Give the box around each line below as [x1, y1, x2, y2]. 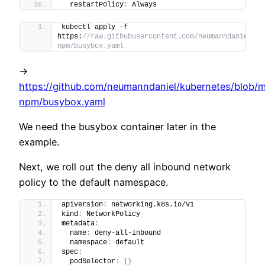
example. [19, 135, 59, 148]
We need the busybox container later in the [19, 120, 216, 132]
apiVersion [62, 201, 103, 209]
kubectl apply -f [62, 22, 128, 31]
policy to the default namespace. [19, 176, 168, 189]
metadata [62, 219, 95, 228]
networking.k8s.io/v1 [107, 201, 194, 209]
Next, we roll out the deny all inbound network [19, 161, 231, 173]
